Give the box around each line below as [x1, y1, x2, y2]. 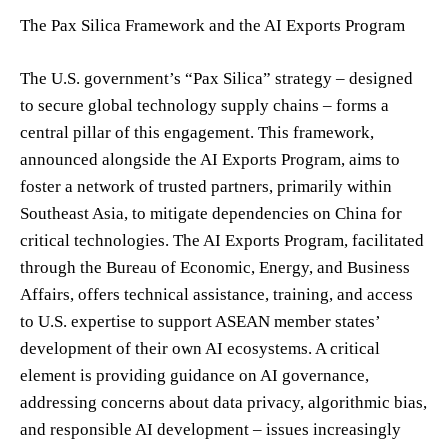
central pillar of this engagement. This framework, [20, 122, 374, 142]
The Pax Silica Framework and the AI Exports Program [20, 15, 405, 35]
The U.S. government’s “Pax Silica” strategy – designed [20, 68, 413, 88]
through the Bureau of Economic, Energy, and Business [20, 257, 410, 277]
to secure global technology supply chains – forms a [20, 95, 389, 115]
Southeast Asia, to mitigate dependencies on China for [20, 203, 402, 223]
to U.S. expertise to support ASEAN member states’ [20, 311, 380, 331]
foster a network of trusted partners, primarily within [20, 176, 392, 196]
